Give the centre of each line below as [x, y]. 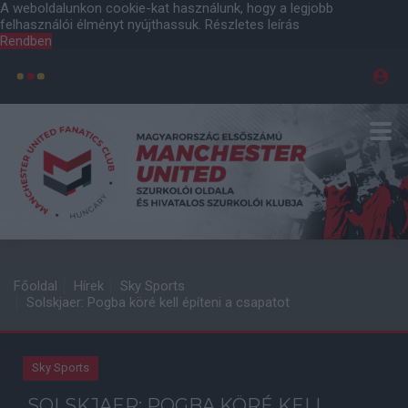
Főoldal [36, 286]
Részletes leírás [252, 25]
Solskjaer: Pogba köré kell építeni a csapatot [158, 302]
